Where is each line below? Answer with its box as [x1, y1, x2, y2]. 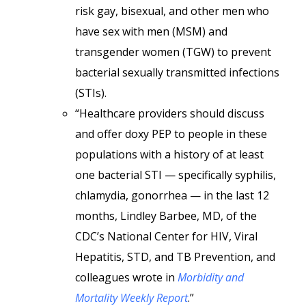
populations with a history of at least [75, 147, 264, 162]
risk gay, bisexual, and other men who [75, 3, 269, 18]
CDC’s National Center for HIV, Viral [75, 229, 258, 244]
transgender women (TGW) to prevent [75, 44, 271, 59]
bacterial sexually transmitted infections [75, 65, 279, 80]
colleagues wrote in [75, 270, 175, 285]
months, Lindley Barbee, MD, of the [75, 208, 257, 223]
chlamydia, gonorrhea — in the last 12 [75, 188, 269, 203]
